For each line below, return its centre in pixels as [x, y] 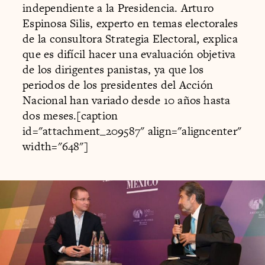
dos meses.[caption [70, 115]
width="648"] [55, 146]
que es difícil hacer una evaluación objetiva [129, 54]
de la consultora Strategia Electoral [110, 38]
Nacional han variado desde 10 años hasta [127, 100]
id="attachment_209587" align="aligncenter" [132, 131]
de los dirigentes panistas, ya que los [113, 69]
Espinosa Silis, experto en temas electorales [130, 23]
